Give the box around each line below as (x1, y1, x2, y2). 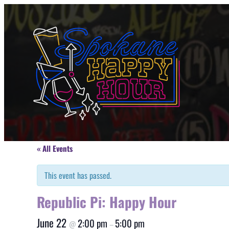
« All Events (37, 143, 73, 154)
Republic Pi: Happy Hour (37, 192, 176, 212)
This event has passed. (44, 169, 111, 181)
